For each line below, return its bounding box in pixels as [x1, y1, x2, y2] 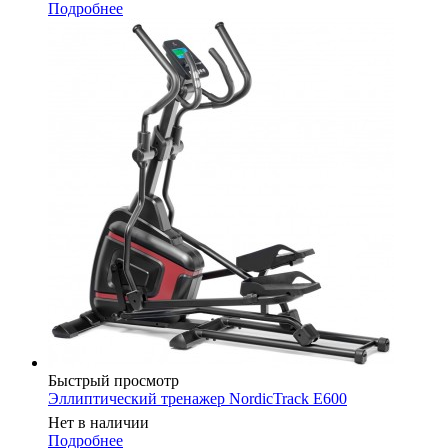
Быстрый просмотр [48, 371, 179, 389]
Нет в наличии [48, 413, 149, 431]
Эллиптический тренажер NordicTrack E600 [48, 389, 347, 407]
